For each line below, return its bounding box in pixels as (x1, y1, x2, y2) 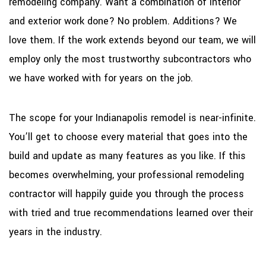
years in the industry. (9, 224, 102, 239)
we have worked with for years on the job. (9, 71, 193, 85)
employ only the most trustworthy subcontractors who (9, 52, 251, 66)
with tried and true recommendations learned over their (9, 205, 253, 220)
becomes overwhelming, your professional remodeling (9, 167, 244, 182)
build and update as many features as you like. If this (9, 148, 246, 163)
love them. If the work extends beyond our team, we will (9, 33, 256, 47)
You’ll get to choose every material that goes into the (9, 129, 248, 144)
